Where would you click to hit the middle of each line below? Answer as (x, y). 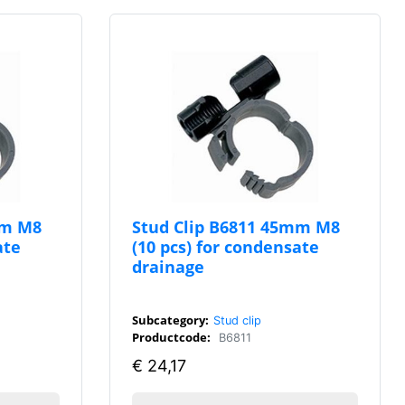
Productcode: (171, 337)
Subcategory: (170, 320)
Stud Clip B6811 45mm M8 (236, 226)
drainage (168, 266)
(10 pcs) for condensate (226, 246)
